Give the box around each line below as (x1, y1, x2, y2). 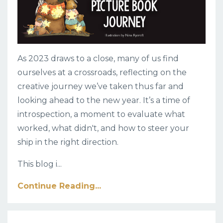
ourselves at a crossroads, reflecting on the (17, 68, 187, 77)
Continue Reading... (17, 181, 101, 191)
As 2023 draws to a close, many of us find (17, 54, 179, 63)
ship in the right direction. (17, 137, 118, 147)
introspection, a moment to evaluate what (17, 110, 185, 119)
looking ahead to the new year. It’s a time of (17, 96, 190, 105)
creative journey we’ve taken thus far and (17, 82, 184, 91)
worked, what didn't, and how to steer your (17, 123, 189, 133)
